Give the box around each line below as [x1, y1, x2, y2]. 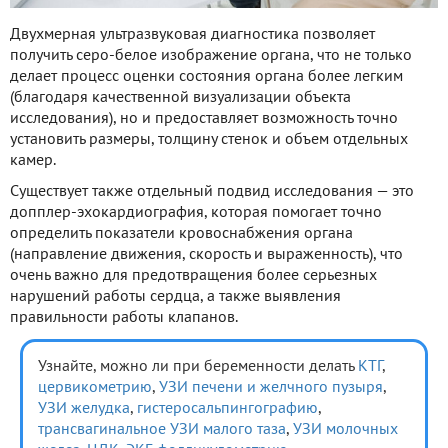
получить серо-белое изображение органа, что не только [10, 48, 412, 63]
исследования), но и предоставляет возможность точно [10, 111, 398, 126]
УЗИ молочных [293, 422, 398, 437]
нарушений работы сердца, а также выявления [10, 289, 341, 304]
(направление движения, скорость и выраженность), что [10, 247, 403, 262]
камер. [10, 153, 56, 168]
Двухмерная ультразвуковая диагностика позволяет [10, 27, 375, 42]
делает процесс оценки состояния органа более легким [10, 69, 403, 84]
